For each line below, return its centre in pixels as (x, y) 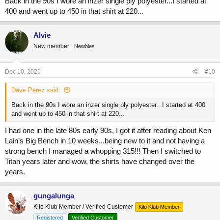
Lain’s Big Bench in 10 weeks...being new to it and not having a (105, 141)
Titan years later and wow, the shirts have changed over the (100, 162)
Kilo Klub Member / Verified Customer (83, 207)
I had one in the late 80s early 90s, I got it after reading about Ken (108, 131)
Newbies (84, 46)
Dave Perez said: (36, 90)
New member (51, 46)
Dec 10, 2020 (23, 71)
